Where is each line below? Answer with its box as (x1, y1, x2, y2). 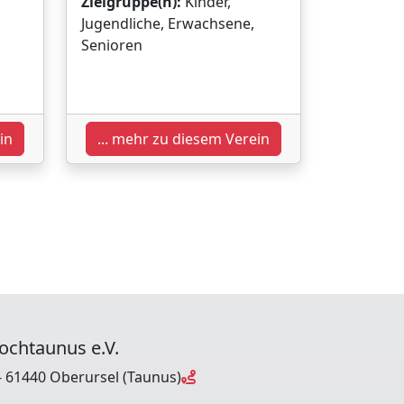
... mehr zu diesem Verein (97, 128, 270, 149)
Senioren (81, 34, 142, 55)
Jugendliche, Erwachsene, (81, 13, 254, 33)
